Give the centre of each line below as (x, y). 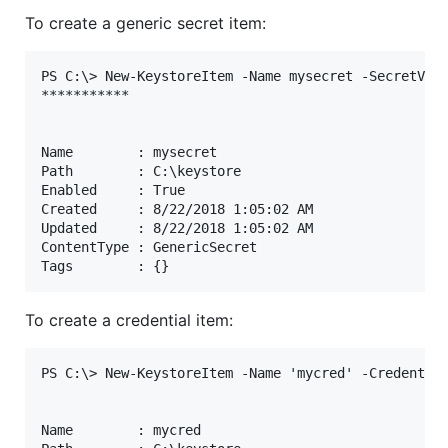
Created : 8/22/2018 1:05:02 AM (177, 209)
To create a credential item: (129, 320)
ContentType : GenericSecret (149, 247)
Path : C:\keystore (141, 171)
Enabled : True (113, 190)
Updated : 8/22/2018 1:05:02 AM (177, 228)
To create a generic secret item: (145, 23)
